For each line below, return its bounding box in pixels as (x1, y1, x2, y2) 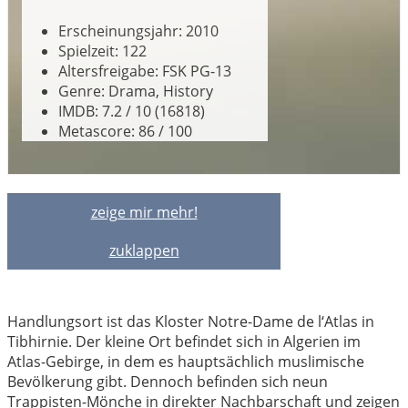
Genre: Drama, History (58, 81, 213, 102)
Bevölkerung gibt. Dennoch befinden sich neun (7, 372, 328, 393)
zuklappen (108, 240, 179, 261)
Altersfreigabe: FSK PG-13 (58, 61, 231, 82)
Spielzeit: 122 (58, 41, 147, 62)
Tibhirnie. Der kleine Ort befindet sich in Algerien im (7, 331, 361, 352)
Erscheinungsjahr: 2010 (58, 21, 219, 42)
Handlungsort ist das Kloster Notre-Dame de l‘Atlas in (7, 311, 374, 332)
